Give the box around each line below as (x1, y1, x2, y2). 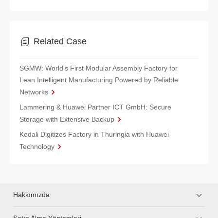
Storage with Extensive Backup (19, 115, 114, 123)
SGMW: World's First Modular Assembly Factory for (19, 64, 178, 72)
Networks (19, 88, 48, 96)
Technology (19, 142, 54, 150)
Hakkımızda (13, 190, 50, 199)
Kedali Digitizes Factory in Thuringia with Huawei (19, 130, 169, 138)
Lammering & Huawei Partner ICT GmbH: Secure (19, 103, 171, 111)
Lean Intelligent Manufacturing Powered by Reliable (19, 75, 178, 84)
